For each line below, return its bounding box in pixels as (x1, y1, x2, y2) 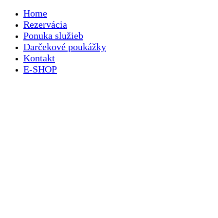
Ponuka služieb (23, 30, 83, 41)
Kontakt (23, 53, 55, 63)
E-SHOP (23, 64, 57, 74)
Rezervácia (23, 19, 67, 30)
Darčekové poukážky (23, 41, 106, 52)
